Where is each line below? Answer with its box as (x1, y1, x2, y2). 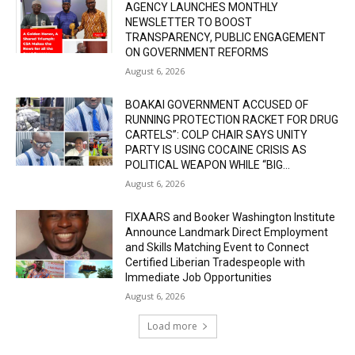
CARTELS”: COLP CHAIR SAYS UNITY (125, 128, 308, 142)
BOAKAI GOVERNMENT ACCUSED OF (125, 98, 309, 112)
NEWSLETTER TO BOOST (125, 16, 253, 29)
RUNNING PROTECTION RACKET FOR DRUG (125, 113, 339, 127)
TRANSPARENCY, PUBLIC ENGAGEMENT (125, 31, 326, 44)
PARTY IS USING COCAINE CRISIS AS (125, 143, 307, 157)
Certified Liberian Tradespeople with (125, 256, 306, 269)
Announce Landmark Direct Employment (125, 226, 329, 239)
